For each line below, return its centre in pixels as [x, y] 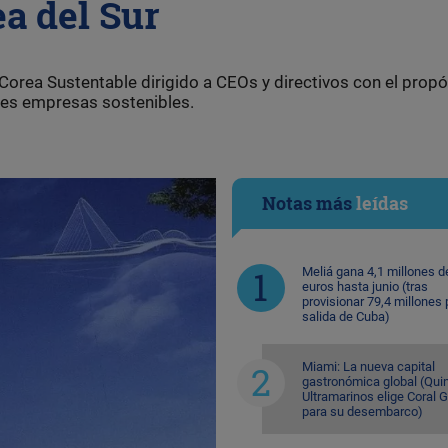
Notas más [308, 202]
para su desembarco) [362, 411]
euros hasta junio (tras [364, 286]
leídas [381, 202]
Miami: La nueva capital [368, 366]
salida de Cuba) [345, 316]
